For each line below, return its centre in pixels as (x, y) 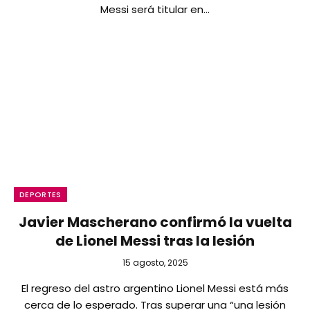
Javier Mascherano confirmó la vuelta (155, 222)
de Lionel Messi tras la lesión (155, 240)
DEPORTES (40, 194)
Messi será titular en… (155, 9)
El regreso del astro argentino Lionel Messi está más (155, 288)
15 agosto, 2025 (155, 262)
